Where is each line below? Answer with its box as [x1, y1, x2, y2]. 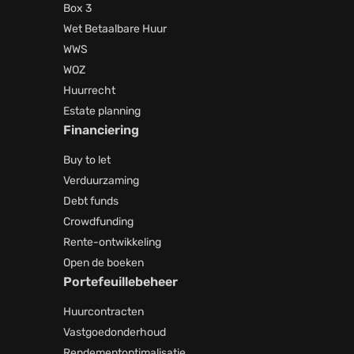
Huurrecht [63, 83, 115, 97]
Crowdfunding [63, 214, 134, 228]
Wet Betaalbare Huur [63, 21, 167, 36]
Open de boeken [63, 255, 144, 269]
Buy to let [63, 153, 111, 167]
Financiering [63, 122, 139, 137]
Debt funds [63, 194, 119, 208]
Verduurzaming [63, 173, 139, 187]
